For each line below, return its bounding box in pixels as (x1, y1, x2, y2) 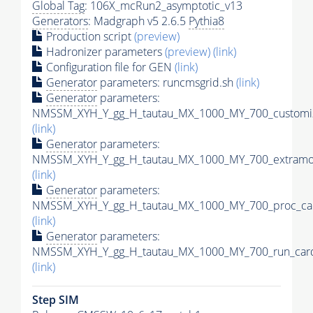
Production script (43, 29, 134, 45)
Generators (32, 13, 88, 29)
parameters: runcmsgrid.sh (97, 75, 236, 91)
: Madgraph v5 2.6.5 (88, 13, 189, 29)
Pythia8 (189, 13, 224, 29)
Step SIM (32, 292, 79, 308)
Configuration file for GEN (43, 59, 175, 75)
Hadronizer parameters (43, 44, 165, 60)
